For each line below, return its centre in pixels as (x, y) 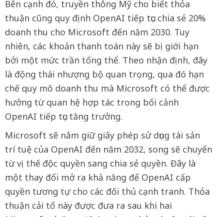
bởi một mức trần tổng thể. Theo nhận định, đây (106, 60)
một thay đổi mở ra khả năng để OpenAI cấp (98, 177)
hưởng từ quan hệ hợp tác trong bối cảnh (92, 102)
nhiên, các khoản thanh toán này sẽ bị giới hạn (102, 46)
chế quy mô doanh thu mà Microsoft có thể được (107, 88)
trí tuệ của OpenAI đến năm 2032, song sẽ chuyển (108, 149)
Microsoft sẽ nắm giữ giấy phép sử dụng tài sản (102, 135)
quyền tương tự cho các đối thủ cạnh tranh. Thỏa (107, 191)
